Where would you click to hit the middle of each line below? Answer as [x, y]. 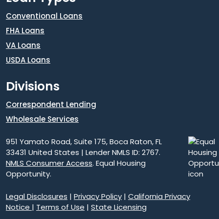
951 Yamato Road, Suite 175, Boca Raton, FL [84, 141]
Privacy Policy [98, 196]
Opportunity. [29, 174]
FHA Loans [25, 30]
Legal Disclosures [37, 196]
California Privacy [159, 196]
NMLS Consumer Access [49, 163]
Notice [19, 207]
